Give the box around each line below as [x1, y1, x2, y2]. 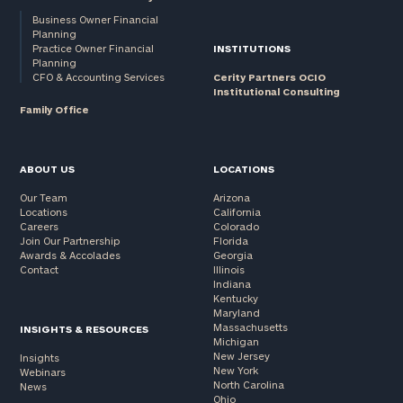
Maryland [212, 307, 260, 319]
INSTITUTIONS [212, 42, 291, 55]
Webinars [20, 366, 67, 379]
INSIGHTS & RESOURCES [20, 323, 149, 336]
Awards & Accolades [20, 249, 121, 262]
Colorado [212, 220, 259, 233]
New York [212, 364, 258, 377]
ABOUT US [20, 163, 76, 175]
